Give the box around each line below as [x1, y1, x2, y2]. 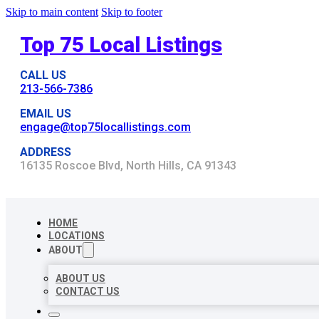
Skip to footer [101, 6, 162, 18]
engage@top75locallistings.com [20, 120, 191, 134]
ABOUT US [56, 273, 105, 284]
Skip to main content [6, 6, 98, 18]
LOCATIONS [48, 230, 105, 241]
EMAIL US [20, 107, 71, 120]
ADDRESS [20, 145, 71, 159]
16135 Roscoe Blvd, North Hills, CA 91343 [20, 159, 236, 172]
